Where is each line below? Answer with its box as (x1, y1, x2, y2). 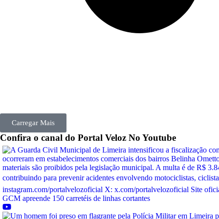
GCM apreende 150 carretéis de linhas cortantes (2, 194, 150, 203)
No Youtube (129, 132, 176, 143)
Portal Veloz (78, 132, 126, 143)
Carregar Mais (12, 119, 55, 127)
